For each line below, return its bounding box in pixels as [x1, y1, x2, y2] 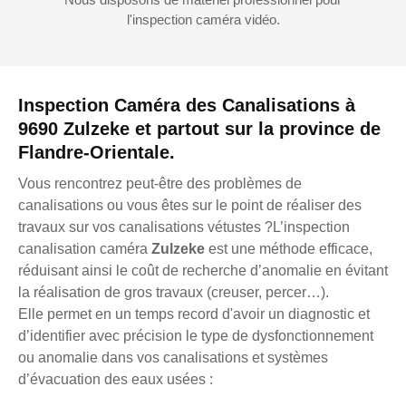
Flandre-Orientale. [18, 141, 175, 162]
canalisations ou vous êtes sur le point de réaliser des [18, 197, 362, 213]
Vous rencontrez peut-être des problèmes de [18, 175, 302, 191]
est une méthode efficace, [208, 240, 372, 256]
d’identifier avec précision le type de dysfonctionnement [18, 327, 373, 343]
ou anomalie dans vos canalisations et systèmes [18, 349, 328, 365]
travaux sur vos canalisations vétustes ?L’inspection [18, 218, 350, 235]
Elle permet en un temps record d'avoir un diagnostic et [18, 305, 370, 322]
